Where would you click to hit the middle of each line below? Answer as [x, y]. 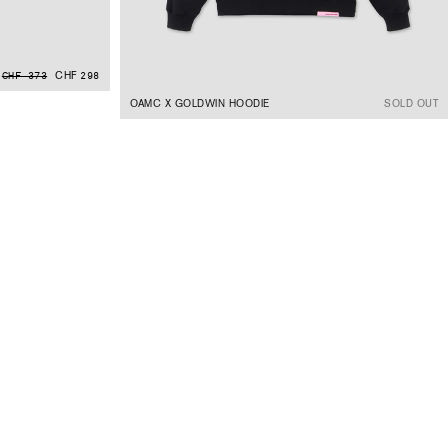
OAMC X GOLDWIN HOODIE [199, 103]
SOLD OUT [411, 103]
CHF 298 [77, 76]
